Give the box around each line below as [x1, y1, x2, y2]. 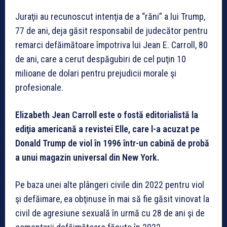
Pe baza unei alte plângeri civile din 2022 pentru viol [15, 179, 204, 190]
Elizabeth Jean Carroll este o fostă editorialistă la [15, 109, 198, 120]
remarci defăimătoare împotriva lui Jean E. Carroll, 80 [15, 39, 208, 50]
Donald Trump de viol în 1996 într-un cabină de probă [15, 137, 209, 148]
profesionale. [15, 82, 63, 93]
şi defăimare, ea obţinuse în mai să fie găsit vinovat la [15, 193, 209, 204]
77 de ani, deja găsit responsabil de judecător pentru [15, 25, 208, 36]
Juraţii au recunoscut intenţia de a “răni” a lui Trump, [15, 11, 205, 22]
